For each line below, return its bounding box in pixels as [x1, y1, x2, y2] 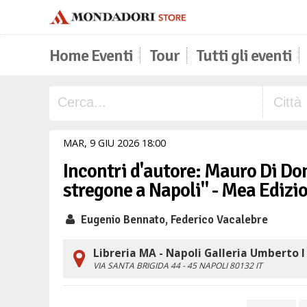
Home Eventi [49, 45, 133, 66]
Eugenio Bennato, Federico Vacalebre [77, 212, 268, 227]
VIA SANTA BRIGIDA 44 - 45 [93, 260, 199, 271]
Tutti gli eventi [196, 45, 292, 66]
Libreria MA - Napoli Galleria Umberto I [93, 245, 305, 260]
